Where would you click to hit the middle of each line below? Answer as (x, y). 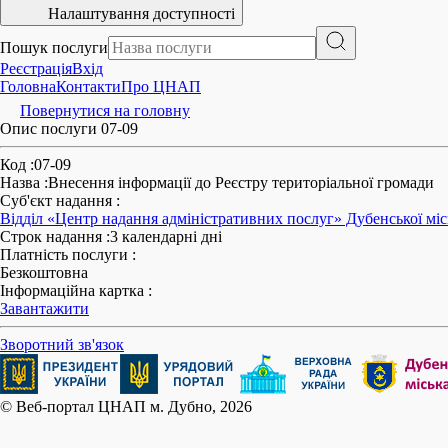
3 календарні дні (166, 236)
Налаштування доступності (141, 13)
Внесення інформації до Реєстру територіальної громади (241, 182)
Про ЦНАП (161, 86)
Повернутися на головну (105, 110)
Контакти (88, 86)
